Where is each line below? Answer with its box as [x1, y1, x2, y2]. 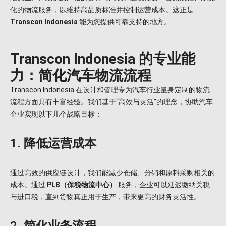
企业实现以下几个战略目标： [10, 110, 102, 119]
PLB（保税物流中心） [47, 181, 117, 189]
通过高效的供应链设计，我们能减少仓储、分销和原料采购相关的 [10, 168, 215, 177]
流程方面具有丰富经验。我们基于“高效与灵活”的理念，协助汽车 [10, 98, 213, 106]
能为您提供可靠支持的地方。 [78, 18, 171, 26]
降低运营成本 [24, 136, 96, 151]
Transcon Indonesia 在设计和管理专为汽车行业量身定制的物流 [10, 86, 210, 94]
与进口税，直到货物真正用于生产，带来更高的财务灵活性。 [10, 193, 201, 201]
